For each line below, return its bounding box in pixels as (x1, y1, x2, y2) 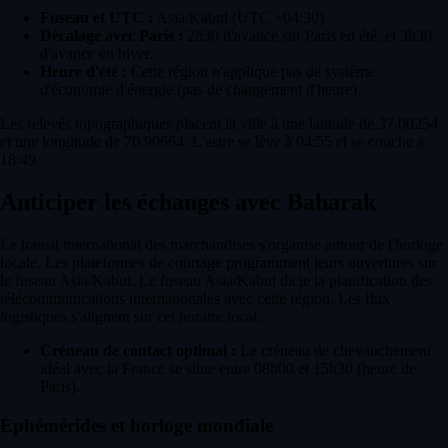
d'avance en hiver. (40, 45, 153, 63)
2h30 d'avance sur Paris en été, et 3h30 (183, 27, 432, 45)
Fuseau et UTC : (40, 9, 153, 27)
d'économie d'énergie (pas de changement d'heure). (40, 81, 361, 99)
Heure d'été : (40, 63, 127, 81)
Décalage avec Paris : (40, 27, 183, 45)
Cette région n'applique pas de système (127, 63, 375, 81)
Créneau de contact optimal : (40, 342, 236, 360)
